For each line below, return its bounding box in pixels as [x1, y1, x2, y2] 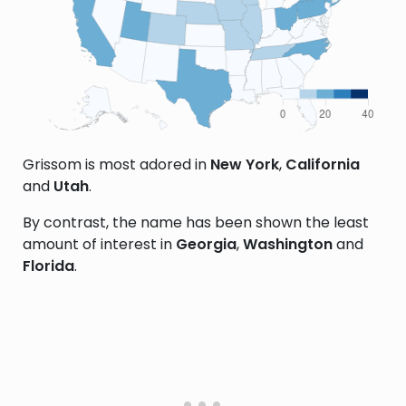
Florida [23, 256, 74, 276]
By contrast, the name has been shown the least [23, 212, 369, 233]
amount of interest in [23, 234, 176, 255]
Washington [243, 234, 333, 255]
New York [210, 154, 279, 175]
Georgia [176, 234, 237, 255]
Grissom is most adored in [23, 154, 210, 175]
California [285, 154, 360, 175]
